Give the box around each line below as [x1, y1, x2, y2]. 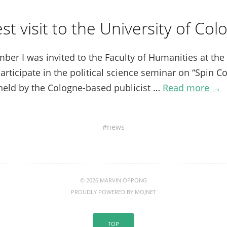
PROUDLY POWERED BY [71, 188, 135, 196]
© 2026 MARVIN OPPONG [80, 176, 147, 184]
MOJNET [135, 188, 156, 196]
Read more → [163, 82, 221, 94]
